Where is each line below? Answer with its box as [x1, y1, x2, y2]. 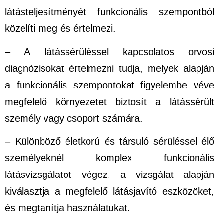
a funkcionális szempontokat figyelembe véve [5, 79, 214, 90]
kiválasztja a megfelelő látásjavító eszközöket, [5, 186, 214, 197]
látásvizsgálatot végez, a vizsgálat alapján [5, 169, 214, 180]
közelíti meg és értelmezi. [5, 23, 116, 34]
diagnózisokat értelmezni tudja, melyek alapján [5, 63, 214, 74]
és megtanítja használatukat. [5, 202, 130, 214]
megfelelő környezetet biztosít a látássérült [5, 96, 214, 107]
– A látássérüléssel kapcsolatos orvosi [5, 46, 214, 57]
